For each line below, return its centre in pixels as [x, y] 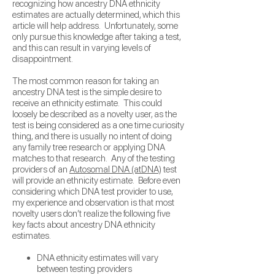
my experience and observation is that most [93, 203]
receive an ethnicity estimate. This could [87, 103]
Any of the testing [143, 158]
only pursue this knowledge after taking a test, [96, 37]
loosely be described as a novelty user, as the [95, 114]
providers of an [41, 169]
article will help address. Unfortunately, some [95, 26]
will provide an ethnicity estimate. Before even [96, 180]
